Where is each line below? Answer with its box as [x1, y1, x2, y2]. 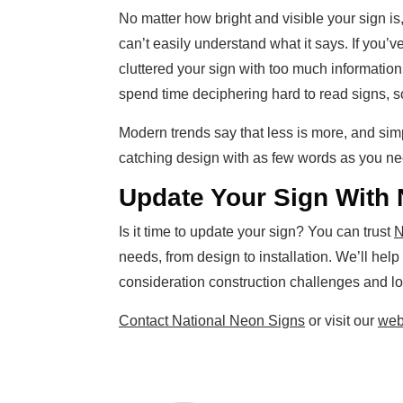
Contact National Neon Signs [119, 313, 305, 329]
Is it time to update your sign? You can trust [119, 224, 394, 240]
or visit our [305, 313, 378, 329]
